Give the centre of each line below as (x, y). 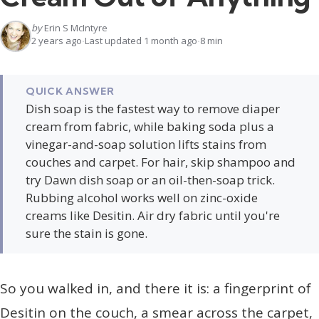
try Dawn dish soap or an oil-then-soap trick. (150, 180)
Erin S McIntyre (76, 28)
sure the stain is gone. (87, 234)
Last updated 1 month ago (141, 41)
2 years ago (57, 41)
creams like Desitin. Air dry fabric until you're (153, 216)
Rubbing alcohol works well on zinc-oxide (142, 198)
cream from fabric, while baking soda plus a (150, 127)
